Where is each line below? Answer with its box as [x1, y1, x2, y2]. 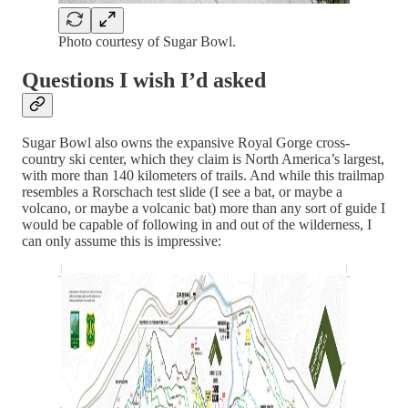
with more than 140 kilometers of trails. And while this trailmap [22, 168, 384, 184]
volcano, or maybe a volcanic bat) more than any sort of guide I [22, 200, 385, 217]
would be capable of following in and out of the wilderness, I [22, 217, 372, 233]
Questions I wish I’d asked [22, 67, 266, 92]
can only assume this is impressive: [22, 233, 221, 250]
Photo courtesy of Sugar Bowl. [58, 33, 236, 49]
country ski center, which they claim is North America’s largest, [22, 151, 384, 168]
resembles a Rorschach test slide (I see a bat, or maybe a [22, 184, 342, 200]
